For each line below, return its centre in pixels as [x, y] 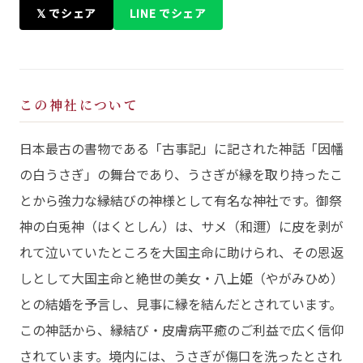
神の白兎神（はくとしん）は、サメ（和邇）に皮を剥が [181, 226]
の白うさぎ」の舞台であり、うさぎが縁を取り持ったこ [181, 174]
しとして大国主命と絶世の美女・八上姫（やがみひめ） [181, 278]
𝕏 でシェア [66, 13]
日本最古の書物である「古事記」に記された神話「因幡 [181, 148]
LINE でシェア [168, 13]
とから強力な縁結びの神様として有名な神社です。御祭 [181, 200]
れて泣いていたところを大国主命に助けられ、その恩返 [181, 252]
